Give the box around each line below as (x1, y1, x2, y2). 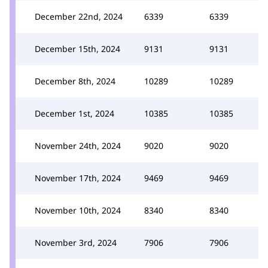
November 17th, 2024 (35, 172, 121, 184)
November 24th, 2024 (35, 140, 121, 151)
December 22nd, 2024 (35, 11, 123, 22)
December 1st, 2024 (35, 108, 114, 119)
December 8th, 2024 (35, 75, 115, 87)
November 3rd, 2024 (35, 237, 117, 248)
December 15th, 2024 (35, 43, 120, 54)
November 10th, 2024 (35, 205, 121, 216)
